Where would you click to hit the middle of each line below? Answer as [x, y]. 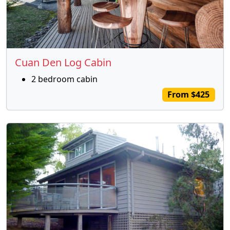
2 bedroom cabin [64, 79]
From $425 [189, 95]
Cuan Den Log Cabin [63, 63]
